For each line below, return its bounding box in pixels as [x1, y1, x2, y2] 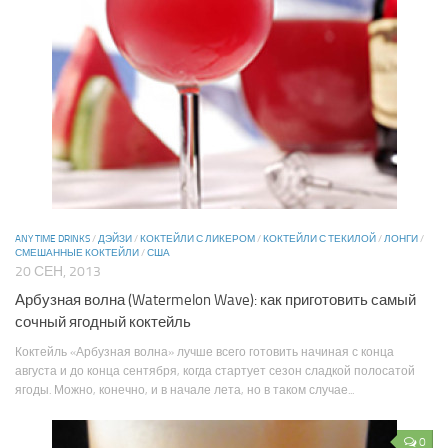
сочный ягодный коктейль [15, 312, 191, 331]
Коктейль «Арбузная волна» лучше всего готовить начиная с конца [15, 344, 394, 359]
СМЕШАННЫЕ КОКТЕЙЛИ [15, 247, 139, 260]
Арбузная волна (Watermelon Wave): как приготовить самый [15, 290, 416, 309]
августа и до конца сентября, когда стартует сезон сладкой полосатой [15, 363, 415, 378]
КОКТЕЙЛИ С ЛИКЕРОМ [140, 233, 255, 246]
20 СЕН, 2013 [15, 263, 101, 281]
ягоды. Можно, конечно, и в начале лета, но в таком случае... [15, 382, 354, 397]
